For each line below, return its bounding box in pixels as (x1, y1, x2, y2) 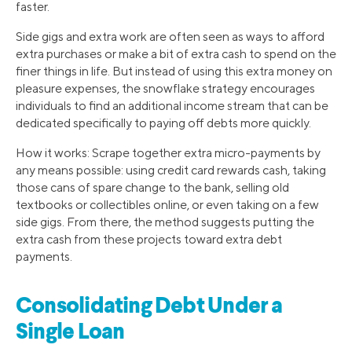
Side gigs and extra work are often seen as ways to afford (16, 29, 324, 45)
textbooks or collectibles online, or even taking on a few (16, 197, 319, 213)
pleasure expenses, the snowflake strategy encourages (16, 81, 315, 97)
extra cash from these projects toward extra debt (16, 232, 282, 247)
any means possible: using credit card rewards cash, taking (16, 163, 326, 178)
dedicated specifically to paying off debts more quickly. (16, 115, 311, 131)
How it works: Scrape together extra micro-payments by (16, 145, 321, 161)
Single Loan (16, 321, 125, 344)
